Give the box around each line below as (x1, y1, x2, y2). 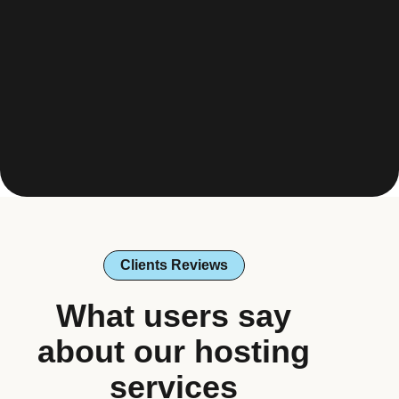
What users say (56, 297, 291, 335)
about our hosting (37, 333, 310, 370)
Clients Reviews (119, 257, 228, 273)
